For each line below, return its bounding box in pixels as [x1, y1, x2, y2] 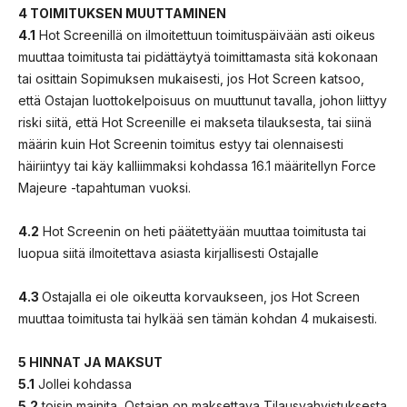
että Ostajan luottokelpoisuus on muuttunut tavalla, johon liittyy [18, 92, 387, 108]
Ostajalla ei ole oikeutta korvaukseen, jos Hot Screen [42, 288, 360, 304]
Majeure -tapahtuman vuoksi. [18, 179, 191, 195]
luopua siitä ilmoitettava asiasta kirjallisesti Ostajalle [18, 244, 319, 261]
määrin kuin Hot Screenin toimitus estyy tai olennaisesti [18, 135, 343, 152]
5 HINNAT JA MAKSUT [18, 353, 163, 370]
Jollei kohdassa [35, 375, 132, 392]
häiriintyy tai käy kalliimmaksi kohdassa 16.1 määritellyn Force [18, 157, 376, 174]
